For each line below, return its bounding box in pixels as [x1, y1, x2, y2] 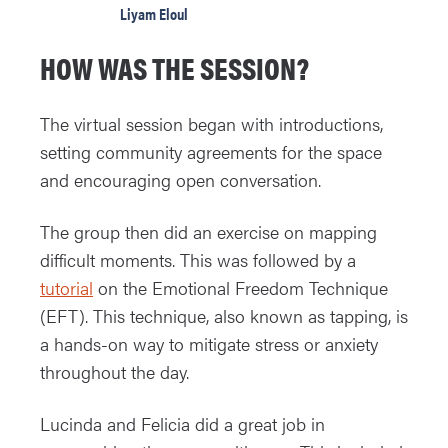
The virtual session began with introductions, [40, 111, 383, 137]
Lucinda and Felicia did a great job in [40, 411, 325, 437]
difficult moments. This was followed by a [40, 247, 356, 273]
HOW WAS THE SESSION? [40, 46, 309, 90]
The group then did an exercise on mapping [40, 219, 377, 245]
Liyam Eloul [120, 2, 188, 26]
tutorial [40, 275, 93, 301]
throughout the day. [40, 359, 194, 385]
